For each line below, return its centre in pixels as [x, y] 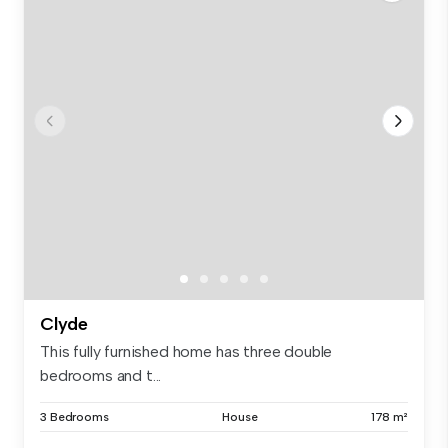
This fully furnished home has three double [186, 351]
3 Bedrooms [74, 416]
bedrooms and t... [101, 375]
